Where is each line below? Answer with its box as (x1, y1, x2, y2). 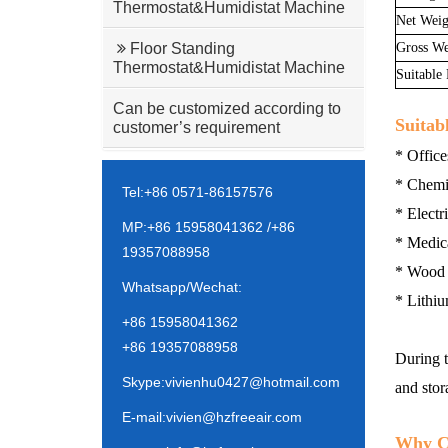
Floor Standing (126, 40, 235, 57)
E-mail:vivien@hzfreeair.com (122, 409, 302, 425)
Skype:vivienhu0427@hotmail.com (122, 374, 340, 390)
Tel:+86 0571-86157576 (122, 184, 273, 200)
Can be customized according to (113, 100, 341, 117)
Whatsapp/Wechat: (122, 279, 242, 295)
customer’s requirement (113, 119, 280, 136)
